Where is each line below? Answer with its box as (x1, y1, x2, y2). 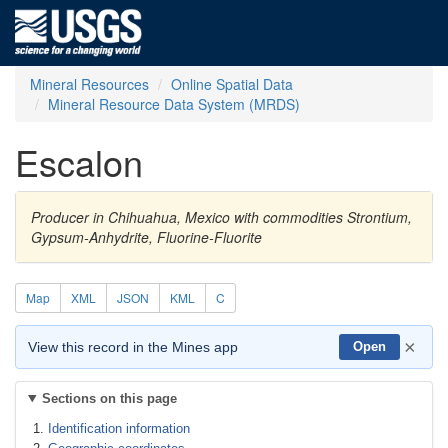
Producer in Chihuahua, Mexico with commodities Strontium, (31, 207, 412, 227)
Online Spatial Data (171, 74, 293, 94)
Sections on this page (41, 391, 177, 406)
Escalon (15, 136, 143, 187)
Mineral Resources (30, 74, 149, 94)
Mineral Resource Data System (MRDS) (48, 94, 300, 114)
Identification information (48, 421, 190, 436)
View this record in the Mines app (28, 339, 238, 355)
